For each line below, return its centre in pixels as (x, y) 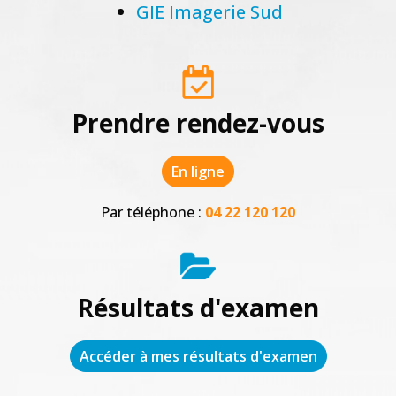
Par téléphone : (153, 213)
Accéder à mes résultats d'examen (198, 357)
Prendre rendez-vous (198, 123)
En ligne (198, 172)
